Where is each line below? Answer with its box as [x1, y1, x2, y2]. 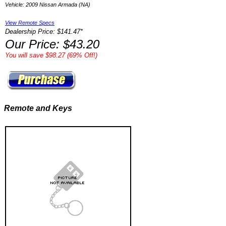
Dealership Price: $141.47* [5, 28, 83, 35]
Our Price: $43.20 [5, 37, 99, 51]
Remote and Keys [4, 104, 72, 112]
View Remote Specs [5, 20, 54, 26]
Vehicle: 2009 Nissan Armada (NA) [5, 2, 90, 8]
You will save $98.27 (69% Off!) [5, 51, 97, 59]
